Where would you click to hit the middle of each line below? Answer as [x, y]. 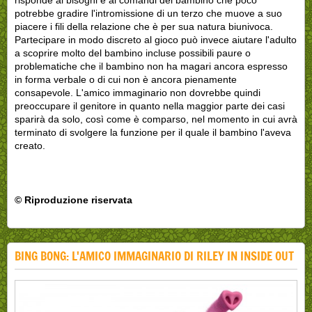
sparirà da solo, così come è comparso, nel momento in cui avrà [156, 119]
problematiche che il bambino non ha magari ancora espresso [151, 66]
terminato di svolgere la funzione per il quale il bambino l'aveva [153, 132]
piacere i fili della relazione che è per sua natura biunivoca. [144, 26]
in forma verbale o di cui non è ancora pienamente [126, 79]
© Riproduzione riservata [73, 200]
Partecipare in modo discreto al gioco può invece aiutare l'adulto [156, 39]
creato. [30, 145]
